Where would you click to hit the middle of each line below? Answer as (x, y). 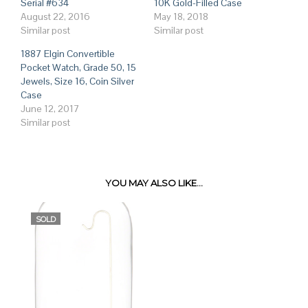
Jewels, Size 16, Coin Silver (77, 81)
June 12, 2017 (50, 108)
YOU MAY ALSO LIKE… (154, 183)
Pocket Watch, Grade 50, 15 (78, 67)
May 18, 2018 (181, 16)
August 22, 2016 (55, 16)
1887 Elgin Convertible (68, 53)
